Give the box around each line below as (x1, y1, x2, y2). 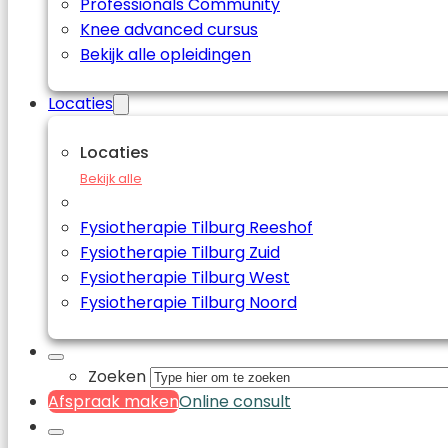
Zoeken (88, 365, 146, 388)
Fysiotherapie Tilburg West (80, 266, 290, 289)
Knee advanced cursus (80, 18, 258, 41)
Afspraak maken (48, 390, 179, 413)
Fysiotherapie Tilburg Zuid (80, 241, 280, 264)
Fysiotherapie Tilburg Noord (80, 291, 297, 314)
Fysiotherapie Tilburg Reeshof (80, 216, 313, 239)
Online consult (179, 390, 291, 413)
